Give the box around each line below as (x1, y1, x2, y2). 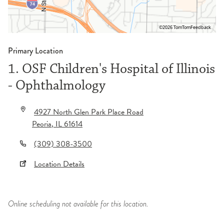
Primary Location (8, 45, 63, 57)
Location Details (34, 158, 84, 170)
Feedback (190, 24, 211, 31)
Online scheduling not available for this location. (8, 198, 148, 210)
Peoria (32, 118, 51, 130)
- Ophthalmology (8, 77, 105, 94)
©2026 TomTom (159, 24, 190, 31)
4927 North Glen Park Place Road (34, 106, 143, 118)
